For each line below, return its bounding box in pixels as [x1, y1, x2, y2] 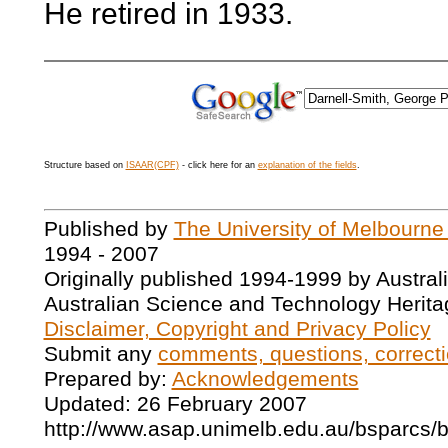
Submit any [43, 342, 158, 367]
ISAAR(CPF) [125, 160, 179, 170]
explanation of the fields [257, 160, 357, 170]
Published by [43, 217, 174, 242]
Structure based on [43, 160, 126, 170]
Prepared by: [43, 367, 172, 392]
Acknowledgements [171, 367, 359, 392]
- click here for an [178, 160, 258, 170]
